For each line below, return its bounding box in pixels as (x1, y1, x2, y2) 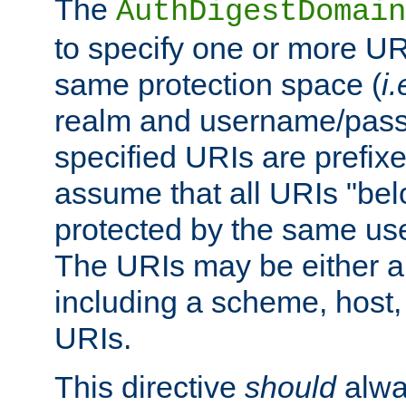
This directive (54, 369, 245, 404)
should (245, 369, 336, 404)
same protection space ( (54, 66, 382, 101)
